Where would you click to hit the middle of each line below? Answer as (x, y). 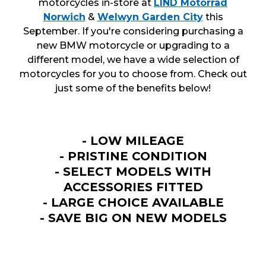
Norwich (64, 17)
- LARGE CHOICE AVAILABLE (133, 203)
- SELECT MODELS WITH (133, 172)
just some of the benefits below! (133, 88)
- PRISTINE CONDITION (133, 156)
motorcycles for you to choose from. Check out (133, 74)
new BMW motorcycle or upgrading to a (133, 46)
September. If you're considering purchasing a (133, 31)
